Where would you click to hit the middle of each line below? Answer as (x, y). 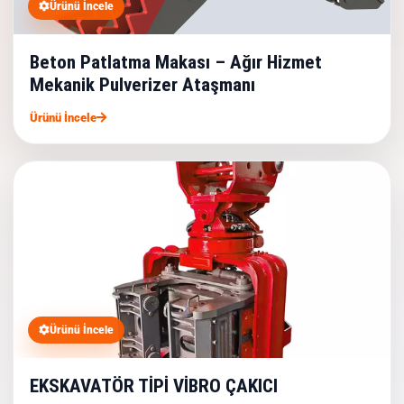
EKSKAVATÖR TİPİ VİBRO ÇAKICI (154, 386)
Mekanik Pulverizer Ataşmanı (142, 85)
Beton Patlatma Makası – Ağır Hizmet (176, 62)
